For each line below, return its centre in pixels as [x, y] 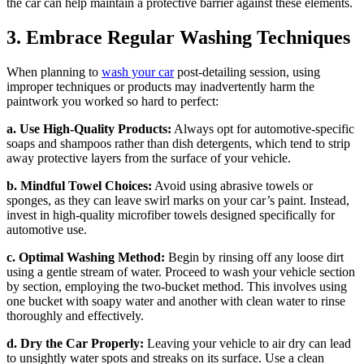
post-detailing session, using [247, 72]
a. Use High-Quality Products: [89, 129]
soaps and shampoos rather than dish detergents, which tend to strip [178, 144]
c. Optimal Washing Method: [87, 258]
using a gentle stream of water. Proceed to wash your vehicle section [181, 272]
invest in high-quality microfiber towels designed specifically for [171, 215]
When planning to [54, 72]
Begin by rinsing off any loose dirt [256, 258]
